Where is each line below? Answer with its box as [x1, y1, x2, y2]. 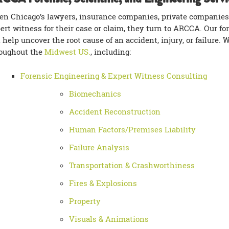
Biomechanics [68, 88, 121, 99]
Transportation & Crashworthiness [68, 160, 195, 170]
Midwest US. [44, 47, 90, 57]
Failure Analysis [68, 142, 129, 152]
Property [68, 196, 101, 206]
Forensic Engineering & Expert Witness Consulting [20, 71, 207, 81]
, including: [90, 47, 131, 57]
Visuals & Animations [68, 214, 149, 224]
